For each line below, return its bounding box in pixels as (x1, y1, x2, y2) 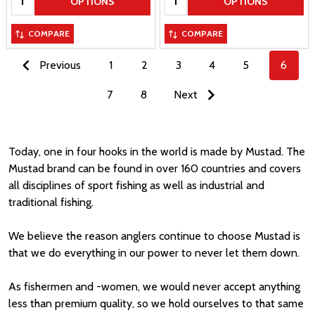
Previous (36, 58, 81, 72)
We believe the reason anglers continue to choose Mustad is (8, 229, 300, 243)
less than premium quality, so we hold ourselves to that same (8, 297, 304, 311)
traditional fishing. (8, 195, 94, 210)
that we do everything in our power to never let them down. (8, 246, 300, 260)
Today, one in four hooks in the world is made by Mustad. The (8, 145, 305, 159)
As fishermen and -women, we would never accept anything (8, 280, 300, 294)
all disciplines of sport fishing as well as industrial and (8, 179, 264, 193)
